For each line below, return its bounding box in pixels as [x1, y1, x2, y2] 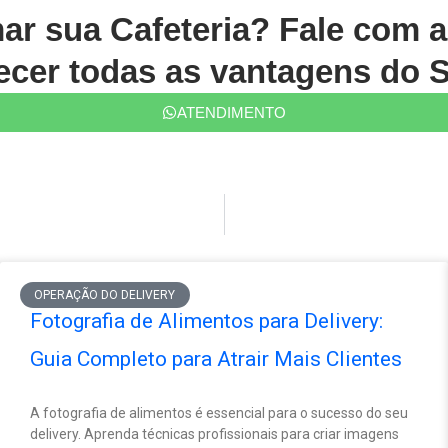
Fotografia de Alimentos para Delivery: [30, 309, 383, 333]
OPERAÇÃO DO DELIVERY [34, 288, 176, 303]
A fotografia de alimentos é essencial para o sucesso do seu [30, 405, 408, 421]
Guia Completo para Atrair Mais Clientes [30, 347, 402, 371]
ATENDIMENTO [177, 104, 286, 121]
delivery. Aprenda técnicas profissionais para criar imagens [30, 426, 399, 442]
